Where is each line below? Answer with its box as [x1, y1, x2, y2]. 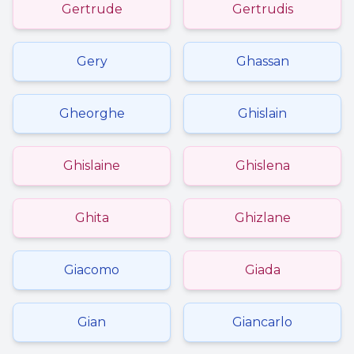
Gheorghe [58, 106, 125, 121]
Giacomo [64, 262, 119, 277]
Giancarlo [232, 314, 292, 330]
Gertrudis [232, 2, 293, 17]
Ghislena [235, 158, 290, 173]
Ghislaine [63, 158, 120, 173]
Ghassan [235, 54, 289, 69]
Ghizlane [234, 210, 291, 225]
